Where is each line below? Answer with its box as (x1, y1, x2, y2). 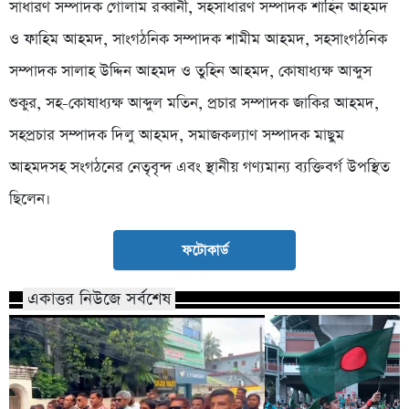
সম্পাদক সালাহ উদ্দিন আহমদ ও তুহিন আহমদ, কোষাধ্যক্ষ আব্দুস (9, 60, 372, 82)
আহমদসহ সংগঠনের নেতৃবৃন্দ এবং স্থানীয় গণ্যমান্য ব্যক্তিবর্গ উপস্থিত (9, 156, 390, 178)
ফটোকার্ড (181, 240, 228, 259)
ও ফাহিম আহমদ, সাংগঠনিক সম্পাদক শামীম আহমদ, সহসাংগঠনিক (9, 28, 387, 50)
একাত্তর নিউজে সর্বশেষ (27, 287, 171, 310)
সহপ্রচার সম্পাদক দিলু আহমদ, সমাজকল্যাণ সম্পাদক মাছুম (9, 124, 344, 146)
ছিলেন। (9, 188, 50, 210)
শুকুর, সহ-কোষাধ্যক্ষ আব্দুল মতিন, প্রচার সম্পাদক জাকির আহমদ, (9, 92, 379, 114)
